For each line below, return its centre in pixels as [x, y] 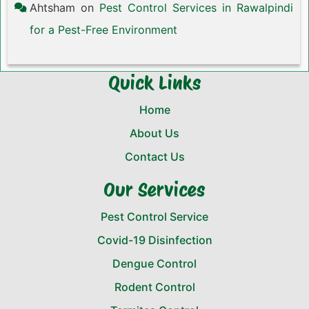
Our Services [154, 190]
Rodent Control [154, 287]
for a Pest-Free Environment [103, 30]
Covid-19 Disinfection [154, 240]
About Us [154, 133]
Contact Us [154, 157]
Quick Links [154, 83]
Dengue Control [154, 263]
